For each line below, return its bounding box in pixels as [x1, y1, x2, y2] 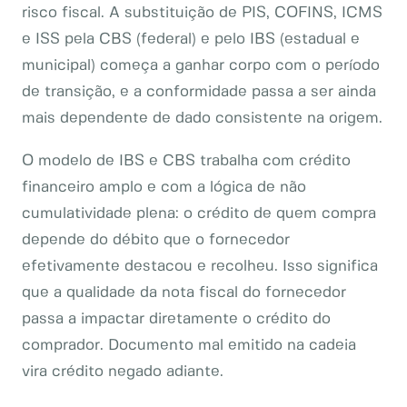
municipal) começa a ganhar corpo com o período [22, 58, 380, 73]
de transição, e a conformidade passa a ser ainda [22, 84, 376, 99]
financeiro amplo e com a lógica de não [22, 180, 306, 194]
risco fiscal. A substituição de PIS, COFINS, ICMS [22, 5, 382, 20]
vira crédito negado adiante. [22, 364, 223, 379]
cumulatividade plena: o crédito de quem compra [22, 206, 376, 221]
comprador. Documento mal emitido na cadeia [22, 338, 356, 352]
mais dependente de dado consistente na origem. [22, 111, 382, 125]
